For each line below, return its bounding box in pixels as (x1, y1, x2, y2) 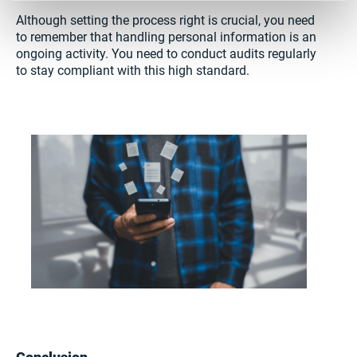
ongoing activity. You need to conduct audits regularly (16, 46, 316, 62)
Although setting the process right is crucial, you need (16, 13, 315, 29)
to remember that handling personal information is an (16, 29, 316, 45)
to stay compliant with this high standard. (16, 63, 249, 79)
